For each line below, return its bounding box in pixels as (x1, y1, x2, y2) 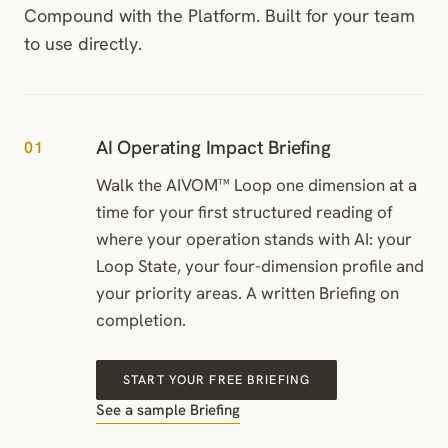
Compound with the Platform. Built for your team (24, 3, 415, 27)
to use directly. (24, 31, 142, 55)
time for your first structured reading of (96, 200, 393, 223)
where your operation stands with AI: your (96, 227, 412, 250)
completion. (96, 308, 186, 331)
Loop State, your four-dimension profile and (96, 254, 424, 277)
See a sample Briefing (96, 399, 240, 420)
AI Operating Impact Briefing (96, 134, 331, 160)
